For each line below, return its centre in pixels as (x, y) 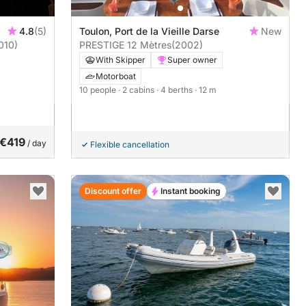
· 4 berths (176, 89)
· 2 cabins (137, 89)
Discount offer (113, 191)
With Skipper (121, 59)
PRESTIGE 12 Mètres (125, 44)
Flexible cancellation (130, 144)
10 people (99, 89)
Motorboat (116, 76)
